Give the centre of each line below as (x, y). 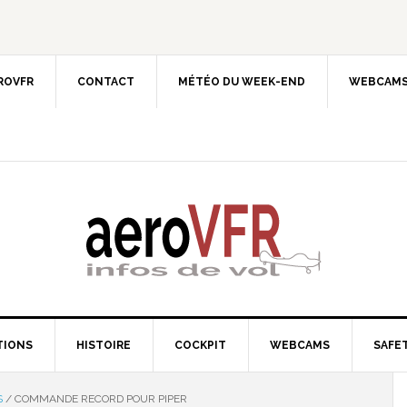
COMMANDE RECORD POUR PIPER (99, 399)
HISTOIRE (104, 345)
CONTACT (106, 82)
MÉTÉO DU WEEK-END (242, 82)
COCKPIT (200, 345)
